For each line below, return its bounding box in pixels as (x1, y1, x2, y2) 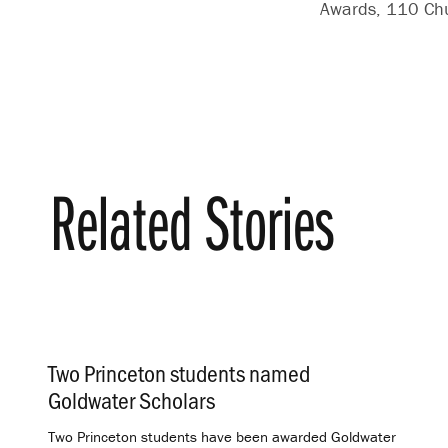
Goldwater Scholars (48, 383, 215, 415)
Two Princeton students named (48, 356, 310, 388)
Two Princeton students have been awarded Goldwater (48, 426, 396, 446)
